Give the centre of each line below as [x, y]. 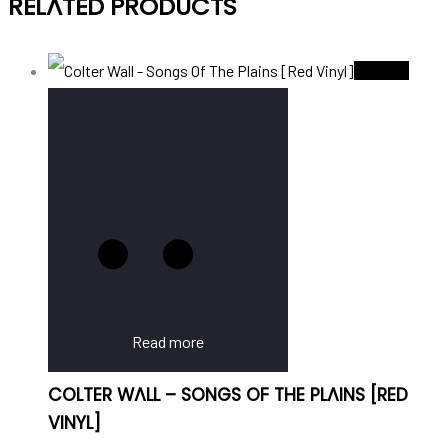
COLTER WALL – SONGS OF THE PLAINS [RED [228, 394]
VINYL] [74, 422]
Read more [168, 341]
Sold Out [381, 70]
